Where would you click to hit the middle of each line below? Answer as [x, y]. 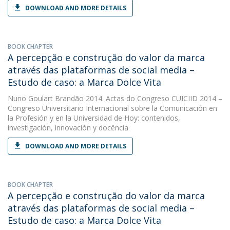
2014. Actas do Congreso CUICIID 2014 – [153, 98]
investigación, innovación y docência [68, 128]
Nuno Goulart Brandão [46, 98]
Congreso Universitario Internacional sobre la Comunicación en [112, 108]
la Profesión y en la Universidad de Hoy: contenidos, [94, 118]
